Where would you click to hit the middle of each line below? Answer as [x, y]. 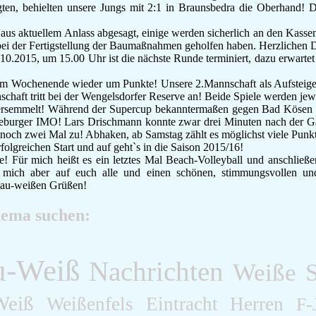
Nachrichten [157, 271]
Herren [257, 304]
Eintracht [182, 304]
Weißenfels [90, 304]
